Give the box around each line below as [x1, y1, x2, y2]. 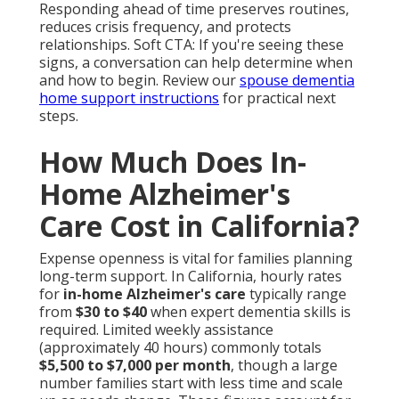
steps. [39, 105, 78, 126]
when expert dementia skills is [147, 301, 351, 322]
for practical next [219, 87, 336, 108]
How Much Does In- [39, 142, 306, 181]
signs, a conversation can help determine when [39, 52, 353, 72]
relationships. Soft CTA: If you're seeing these [39, 34, 344, 54]
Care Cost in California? [39, 206, 360, 245]
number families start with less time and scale [39, 372, 343, 393]
